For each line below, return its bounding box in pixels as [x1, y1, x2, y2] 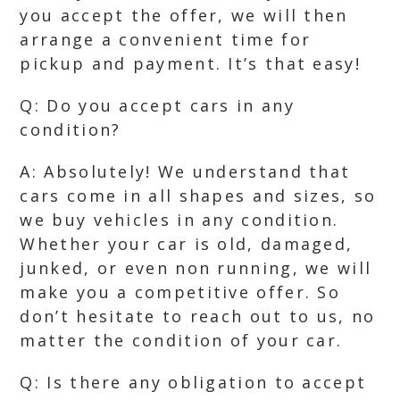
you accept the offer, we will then [20, 4, 348, 26]
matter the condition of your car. [20, 329, 343, 351]
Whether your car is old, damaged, [20, 233, 354, 254]
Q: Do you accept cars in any [20, 95, 295, 116]
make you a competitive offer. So [20, 281, 341, 303]
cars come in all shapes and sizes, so [20, 185, 377, 206]
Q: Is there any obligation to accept [20, 371, 367, 393]
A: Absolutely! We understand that [20, 161, 351, 182]
